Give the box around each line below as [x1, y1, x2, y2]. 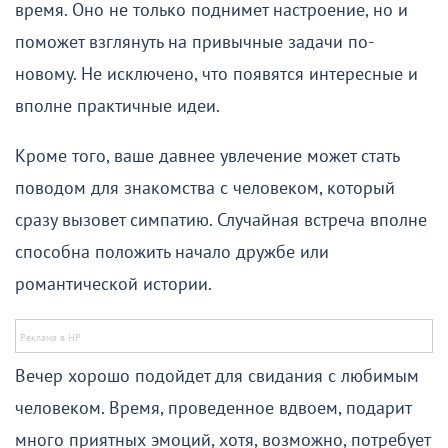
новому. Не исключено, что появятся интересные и [15, 64, 418, 86]
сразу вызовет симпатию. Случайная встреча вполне [15, 210, 427, 232]
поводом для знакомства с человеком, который [15, 178, 395, 200]
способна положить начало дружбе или [15, 242, 329, 264]
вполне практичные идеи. [15, 96, 220, 118]
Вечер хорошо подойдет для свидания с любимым [15, 366, 419, 388]
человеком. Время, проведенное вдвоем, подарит [15, 398, 411, 420]
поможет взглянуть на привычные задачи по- [15, 32, 374, 54]
